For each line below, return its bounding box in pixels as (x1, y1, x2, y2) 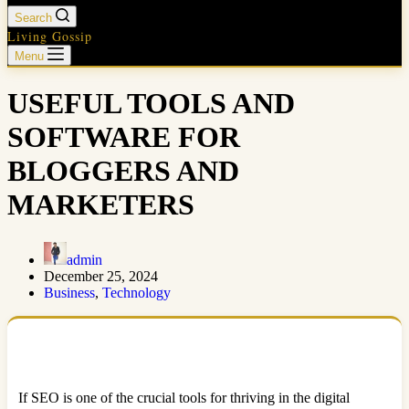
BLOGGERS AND (7, 154, 239, 188)
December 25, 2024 (44, 267, 158, 284)
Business (44, 284, 95, 300)
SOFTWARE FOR (7, 121, 240, 154)
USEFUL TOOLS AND (7, 87, 295, 121)
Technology (102, 284, 171, 300)
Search (15, 11, 52, 25)
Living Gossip (7, 27, 92, 45)
